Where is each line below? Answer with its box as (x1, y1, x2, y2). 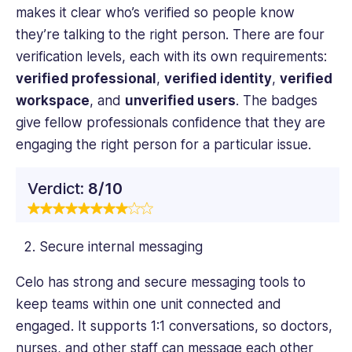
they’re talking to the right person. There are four (16, 27, 324, 43)
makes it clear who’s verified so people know (16, 5, 295, 21)
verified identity (164, 71, 272, 87)
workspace (16, 93, 90, 109)
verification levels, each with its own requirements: (16, 49, 327, 65)
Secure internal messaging (39, 238, 207, 255)
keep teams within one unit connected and (16, 295, 281, 312)
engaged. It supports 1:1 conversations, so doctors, (16, 317, 332, 334)
